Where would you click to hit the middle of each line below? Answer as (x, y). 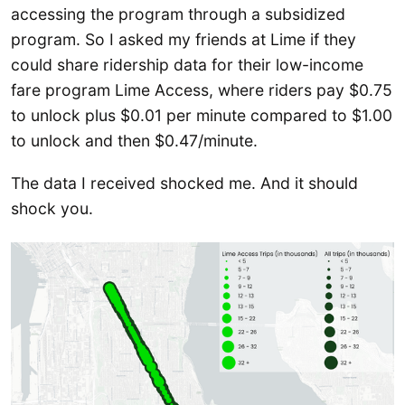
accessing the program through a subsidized (178, 14)
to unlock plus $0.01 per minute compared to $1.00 (202, 115)
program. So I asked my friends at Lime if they (184, 39)
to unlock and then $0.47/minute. (134, 140)
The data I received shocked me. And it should (184, 184)
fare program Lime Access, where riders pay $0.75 (202, 89)
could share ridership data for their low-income (187, 64)
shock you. (52, 209)
